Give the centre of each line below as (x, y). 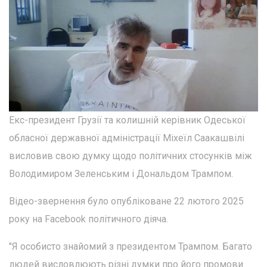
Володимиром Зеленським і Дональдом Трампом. (121, 173)
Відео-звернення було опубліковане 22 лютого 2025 (126, 201)
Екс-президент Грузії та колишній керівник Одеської (127, 120)
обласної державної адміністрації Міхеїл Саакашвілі (127, 138)
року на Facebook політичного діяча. (89, 219)
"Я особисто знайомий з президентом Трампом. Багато (131, 246)
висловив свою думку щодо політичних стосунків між (131, 156)
